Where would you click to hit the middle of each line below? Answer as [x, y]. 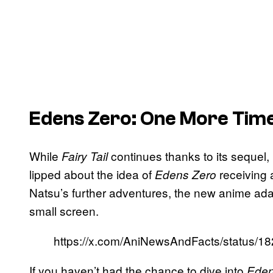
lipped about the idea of [92, 174]
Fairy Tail [86, 156]
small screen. [64, 210]
